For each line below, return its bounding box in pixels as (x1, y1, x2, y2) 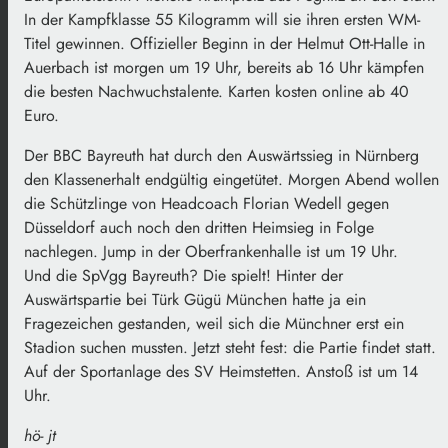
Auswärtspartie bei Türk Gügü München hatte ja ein (24, 287, 366, 311)
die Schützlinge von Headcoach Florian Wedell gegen (24, 191, 389, 215)
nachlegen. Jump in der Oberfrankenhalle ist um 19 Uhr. (24, 239, 398, 263)
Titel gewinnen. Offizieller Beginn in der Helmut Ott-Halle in (24, 31, 425, 55)
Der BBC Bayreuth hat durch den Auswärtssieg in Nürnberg (24, 143, 419, 167)
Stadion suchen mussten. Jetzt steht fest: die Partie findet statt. (24, 335, 436, 359)
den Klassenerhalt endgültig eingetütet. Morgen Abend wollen (24, 167, 439, 191)
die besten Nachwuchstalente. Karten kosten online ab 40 (24, 79, 409, 103)
